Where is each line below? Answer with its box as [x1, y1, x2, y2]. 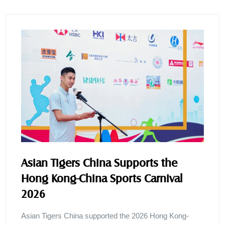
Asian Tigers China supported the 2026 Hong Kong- [21, 211, 189, 220]
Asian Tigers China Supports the [21, 156, 178, 170]
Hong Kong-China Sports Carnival [21, 171, 183, 185]
